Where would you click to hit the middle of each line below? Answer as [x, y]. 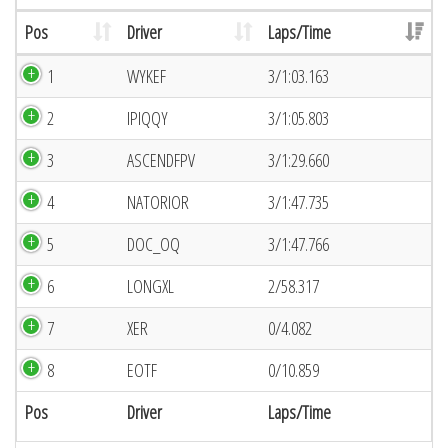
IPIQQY [147, 118]
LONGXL [150, 286]
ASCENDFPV [161, 160]
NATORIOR [158, 202]
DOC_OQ [153, 244]
